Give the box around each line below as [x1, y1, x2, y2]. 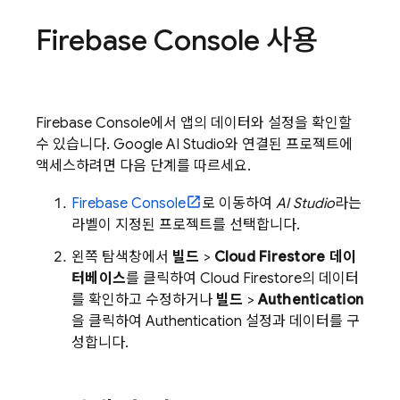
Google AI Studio [113, 136, 225, 154]
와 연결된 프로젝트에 [225, 136, 353, 154]
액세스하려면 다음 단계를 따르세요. [36, 157, 251, 175]
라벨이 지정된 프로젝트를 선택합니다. [71, 216, 300, 234]
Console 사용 [147, 22, 318, 58]
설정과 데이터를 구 [242, 312, 360, 330]
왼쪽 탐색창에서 [71, 248, 172, 266]
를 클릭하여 [126, 270, 200, 287]
